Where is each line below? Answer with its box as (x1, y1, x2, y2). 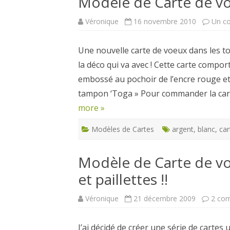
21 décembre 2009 (133, 194, 196, 203)
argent (172, 124, 194, 134)
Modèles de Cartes (91, 124, 154, 134)
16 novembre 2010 (133, 16, 196, 26)
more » (78, 102, 105, 113)
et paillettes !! (78, 169, 168, 189)
